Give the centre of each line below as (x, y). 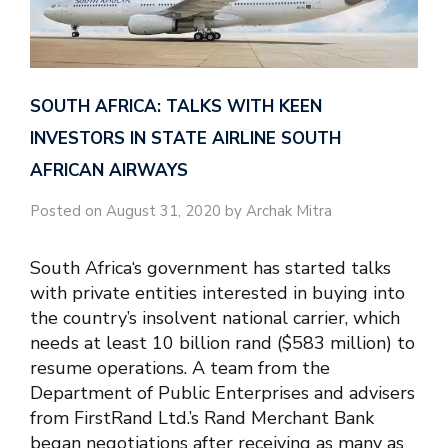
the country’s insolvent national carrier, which (215, 318)
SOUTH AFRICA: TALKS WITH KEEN (176, 106)
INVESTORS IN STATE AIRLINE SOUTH (185, 138)
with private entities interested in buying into (217, 293)
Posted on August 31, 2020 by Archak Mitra (181, 210)
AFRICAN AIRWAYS (109, 170)
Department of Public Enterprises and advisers (222, 393)
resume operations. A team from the (180, 368)
